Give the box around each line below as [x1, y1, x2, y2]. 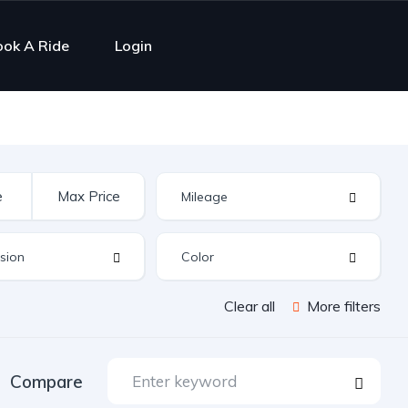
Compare [10, 370, 83, 393]
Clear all [224, 297, 275, 315]
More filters [303, 297, 381, 315]
